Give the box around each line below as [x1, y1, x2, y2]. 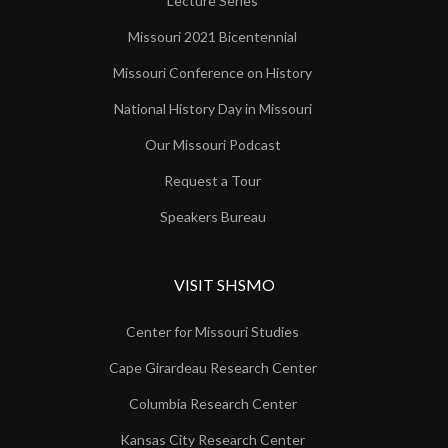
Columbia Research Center [128, 395, 297, 412]
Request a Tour [164, 172, 261, 189]
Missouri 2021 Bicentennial [128, 28, 297, 45]
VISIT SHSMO [173, 275, 275, 294]
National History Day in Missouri [113, 100, 312, 117]
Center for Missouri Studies [126, 323, 299, 340]
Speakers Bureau [159, 208, 266, 225]
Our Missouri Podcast [144, 136, 281, 153]
